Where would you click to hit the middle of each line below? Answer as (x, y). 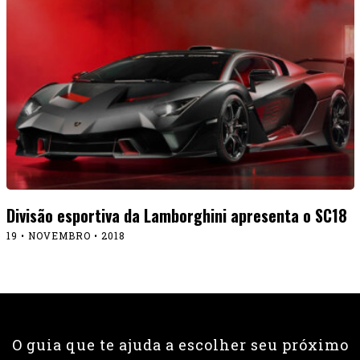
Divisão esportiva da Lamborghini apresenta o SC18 (176, 215)
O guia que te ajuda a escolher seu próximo (180, 344)
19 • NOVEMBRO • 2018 (65, 235)
